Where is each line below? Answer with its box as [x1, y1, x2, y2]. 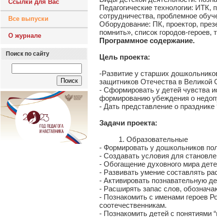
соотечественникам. [99, 201, 167, 209]
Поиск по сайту [6, 50, 49, 57]
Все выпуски [8, 15, 48, 22]
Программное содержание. [99, 36, 195, 45]
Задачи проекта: [99, 119, 157, 127]
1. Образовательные [99, 135, 188, 143]
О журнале [8, 32, 41, 39]
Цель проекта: [99, 53, 150, 61]
